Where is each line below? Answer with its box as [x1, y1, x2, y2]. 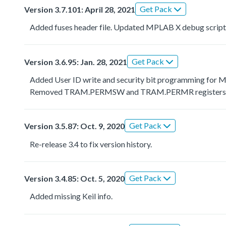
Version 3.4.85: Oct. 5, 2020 [24, 174, 125, 184]
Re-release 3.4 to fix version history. [30, 139, 152, 149]
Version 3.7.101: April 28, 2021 [24, 4, 135, 14]
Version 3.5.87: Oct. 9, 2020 [24, 121, 125, 131]
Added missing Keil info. [30, 191, 113, 201]
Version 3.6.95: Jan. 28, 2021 [24, 56, 127, 67]
